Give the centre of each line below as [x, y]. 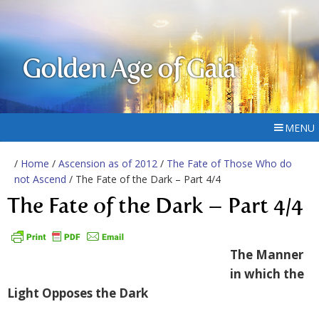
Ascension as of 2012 [108, 163]
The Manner [267, 255]
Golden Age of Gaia [129, 70]
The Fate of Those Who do [229, 163]
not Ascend [40, 179]
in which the [267, 274]
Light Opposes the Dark [78, 293]
